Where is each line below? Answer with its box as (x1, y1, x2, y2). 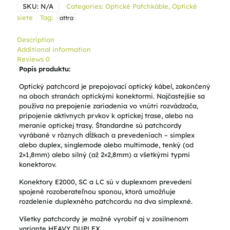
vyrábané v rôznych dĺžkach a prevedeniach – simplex (18, 131, 195, 139)
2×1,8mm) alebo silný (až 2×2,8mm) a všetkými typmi (18, 150, 190, 159)
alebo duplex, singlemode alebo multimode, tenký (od (18, 141, 194, 149)
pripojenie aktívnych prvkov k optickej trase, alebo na (18, 111, 193, 120)
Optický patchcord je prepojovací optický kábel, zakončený (18, 82, 210, 90)
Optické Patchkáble (105, 2, 168, 10)
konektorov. (18, 160, 56, 168)
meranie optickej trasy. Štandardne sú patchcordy (18, 121, 182, 129)
